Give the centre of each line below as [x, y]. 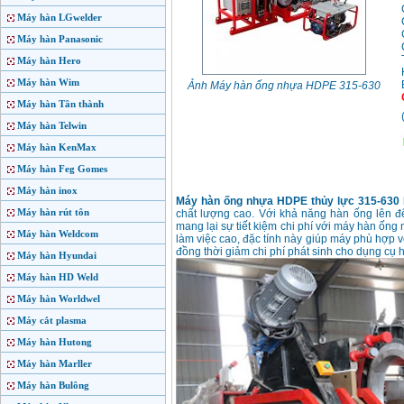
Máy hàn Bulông [53, 385]
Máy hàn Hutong [55, 342]
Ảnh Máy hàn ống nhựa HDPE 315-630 [284, 86]
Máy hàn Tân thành [60, 104]
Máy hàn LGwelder [60, 17]
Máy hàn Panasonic [60, 39]
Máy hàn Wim [48, 82]
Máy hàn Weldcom [58, 234]
